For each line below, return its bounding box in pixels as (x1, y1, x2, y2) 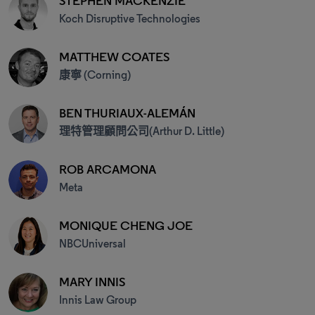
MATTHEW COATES (59, 49, 169, 65)
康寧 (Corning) (59, 68, 131, 82)
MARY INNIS (59, 274, 125, 290)
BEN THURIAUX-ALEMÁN (59, 105, 195, 121)
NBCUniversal (59, 237, 126, 250)
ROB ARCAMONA (59, 162, 156, 177)
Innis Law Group (59, 293, 136, 307)
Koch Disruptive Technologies (59, 12, 200, 25)
